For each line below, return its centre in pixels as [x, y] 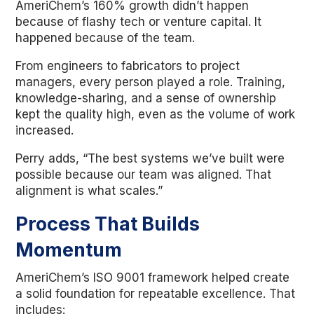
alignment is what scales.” [89, 191]
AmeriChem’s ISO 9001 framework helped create [153, 278]
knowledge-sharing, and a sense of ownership [146, 98]
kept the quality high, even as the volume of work [156, 114]
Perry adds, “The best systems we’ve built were [150, 158]
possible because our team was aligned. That [144, 175]
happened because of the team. [105, 38]
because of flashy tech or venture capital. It [139, 22]
